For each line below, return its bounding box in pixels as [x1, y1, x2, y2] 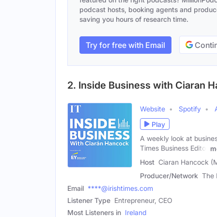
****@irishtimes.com [88, 184, 153, 192]
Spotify [179, 105, 201, 113]
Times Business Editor [140, 144, 208, 152]
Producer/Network [140, 171, 198, 180]
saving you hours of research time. [79, 15, 188, 23]
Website [140, 105, 165, 113]
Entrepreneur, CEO [114, 196, 172, 204]
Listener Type [67, 196, 110, 204]
